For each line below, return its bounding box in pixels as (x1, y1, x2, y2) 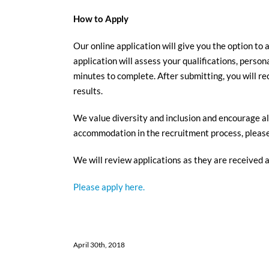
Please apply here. (73, 181, 145, 192)
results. (73, 85, 103, 96)
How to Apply (73, 13, 128, 24)
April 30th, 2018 (73, 240, 125, 249)
